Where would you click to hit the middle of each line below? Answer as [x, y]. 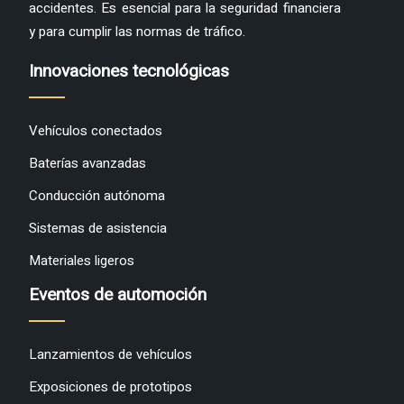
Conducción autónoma [97, 196]
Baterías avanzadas [87, 163]
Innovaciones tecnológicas [129, 71]
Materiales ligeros [82, 261]
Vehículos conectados [96, 131]
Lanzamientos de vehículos [110, 354]
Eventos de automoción [118, 295]
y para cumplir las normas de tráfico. [137, 32]
